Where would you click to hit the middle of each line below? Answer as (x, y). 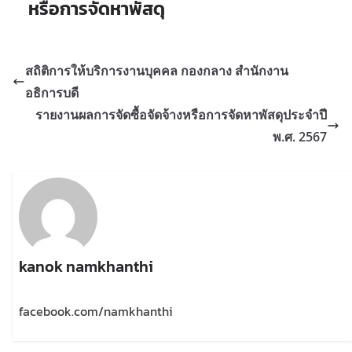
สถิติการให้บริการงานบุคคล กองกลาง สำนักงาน (157, 70)
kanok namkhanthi (86, 266)
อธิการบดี (52, 92)
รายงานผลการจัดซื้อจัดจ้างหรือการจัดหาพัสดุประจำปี (181, 114)
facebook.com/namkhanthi (96, 311)
